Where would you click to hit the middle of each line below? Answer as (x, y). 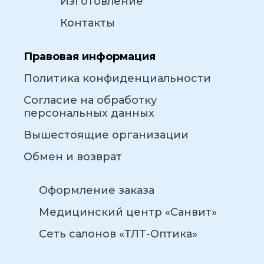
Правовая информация (90, 57)
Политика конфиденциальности (117, 79)
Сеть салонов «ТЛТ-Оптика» (118, 234)
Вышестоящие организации (106, 135)
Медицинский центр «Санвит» (128, 212)
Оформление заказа (96, 191)
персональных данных (89, 113)
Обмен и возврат (73, 157)
